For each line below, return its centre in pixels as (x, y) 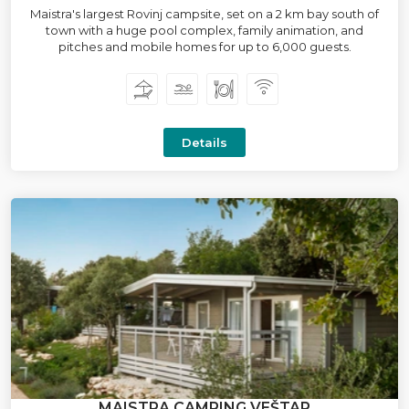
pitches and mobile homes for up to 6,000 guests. (204, 47)
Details (204, 142)
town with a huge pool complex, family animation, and (204, 30)
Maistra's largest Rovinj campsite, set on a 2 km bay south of (204, 14)
